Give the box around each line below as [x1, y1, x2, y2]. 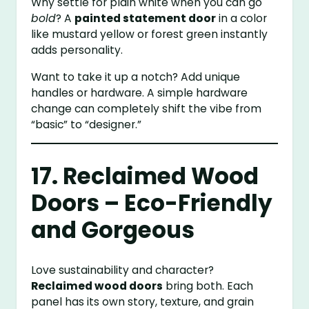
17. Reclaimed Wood [31, 161, 259, 192]
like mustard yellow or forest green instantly [31, 26, 268, 41]
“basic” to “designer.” [31, 117, 142, 132]
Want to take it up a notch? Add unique [31, 69, 241, 84]
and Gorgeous [31, 215, 195, 246]
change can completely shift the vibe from [31, 101, 262, 116]
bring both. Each [163, 279, 254, 294]
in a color [216, 10, 268, 26]
